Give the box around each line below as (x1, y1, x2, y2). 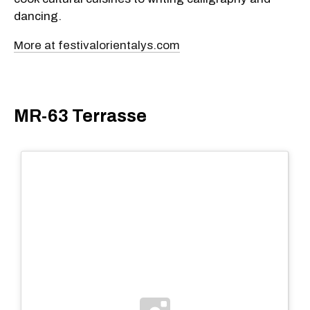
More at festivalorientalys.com (14, 38, 180, 52)
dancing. (14, 9, 62, 23)
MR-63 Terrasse (14, 107, 147, 126)
